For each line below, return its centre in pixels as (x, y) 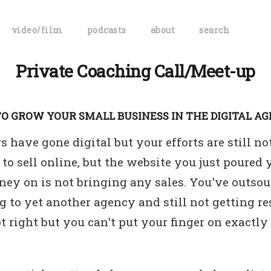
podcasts (106, 30)
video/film (37, 30)
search (214, 30)
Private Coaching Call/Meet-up (135, 71)
